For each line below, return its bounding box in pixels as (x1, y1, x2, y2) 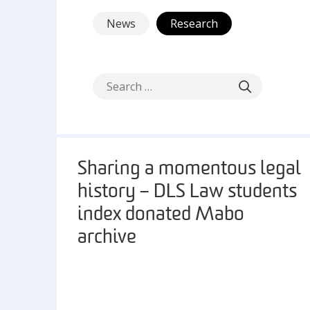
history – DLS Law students (77, 183, 297, 202)
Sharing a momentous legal (77, 160, 301, 179)
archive (77, 228, 136, 248)
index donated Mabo (77, 206, 244, 225)
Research (170, 16, 218, 31)
